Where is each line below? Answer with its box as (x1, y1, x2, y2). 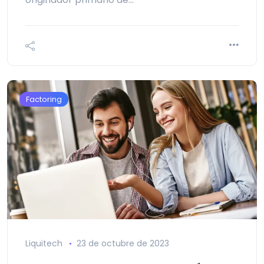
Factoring (26, 93, 62, 105)
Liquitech (25, 237, 62, 249)
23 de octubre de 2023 (76, 237, 169, 249)
